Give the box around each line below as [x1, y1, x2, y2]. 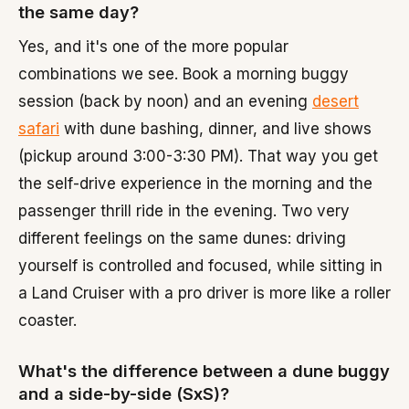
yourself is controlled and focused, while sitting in [18, 257, 383, 275]
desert [312, 92, 359, 110]
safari [18, 120, 59, 138]
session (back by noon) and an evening [18, 92, 312, 110]
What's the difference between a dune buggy [18, 361, 390, 381]
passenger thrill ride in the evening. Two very [18, 202, 350, 220]
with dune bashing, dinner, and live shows [59, 120, 372, 138]
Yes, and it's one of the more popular [18, 37, 288, 56]
